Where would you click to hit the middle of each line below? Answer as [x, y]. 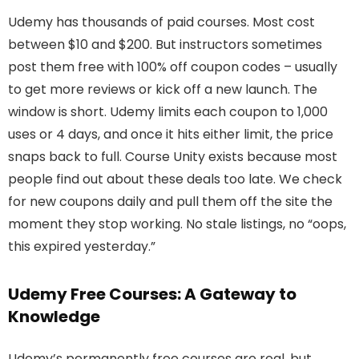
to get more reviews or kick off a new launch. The [163, 90]
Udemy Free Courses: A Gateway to [152, 294]
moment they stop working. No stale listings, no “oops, [177, 224]
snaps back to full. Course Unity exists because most [173, 157]
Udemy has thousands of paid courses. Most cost [161, 22]
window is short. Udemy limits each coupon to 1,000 [168, 112]
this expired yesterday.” [82, 247]
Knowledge [54, 317]
